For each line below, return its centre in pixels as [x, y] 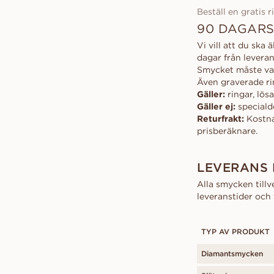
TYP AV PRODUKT [235, 231]
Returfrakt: [220, 119]
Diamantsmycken [232, 254]
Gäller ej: [216, 106]
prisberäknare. [227, 131]
